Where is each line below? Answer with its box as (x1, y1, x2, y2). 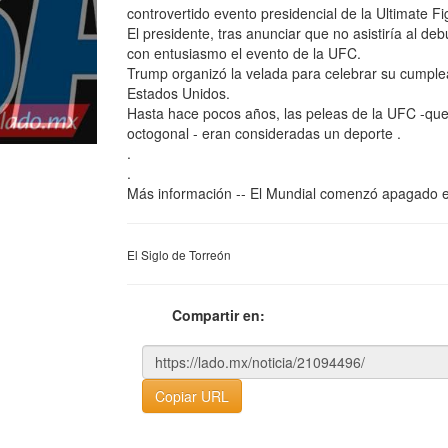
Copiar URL (155, 386, 229, 406)
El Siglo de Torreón (127, 246, 231, 263)
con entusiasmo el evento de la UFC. (127, 43, 361, 63)
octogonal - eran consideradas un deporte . (127, 123, 401, 143)
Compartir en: (172, 305, 265, 325)
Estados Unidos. (127, 83, 230, 103)
